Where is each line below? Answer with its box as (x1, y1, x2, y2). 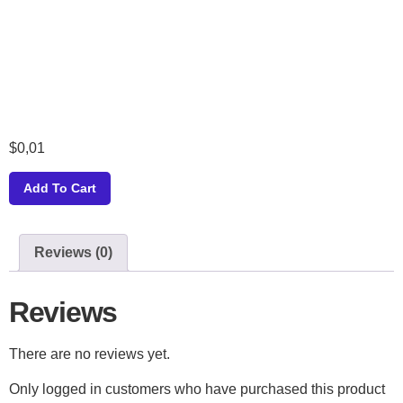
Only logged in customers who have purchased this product (9, 381, 385, 397)
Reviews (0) (34, 245, 112, 261)
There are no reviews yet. (9, 346, 170, 363)
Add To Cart (23, 181, 96, 196)
